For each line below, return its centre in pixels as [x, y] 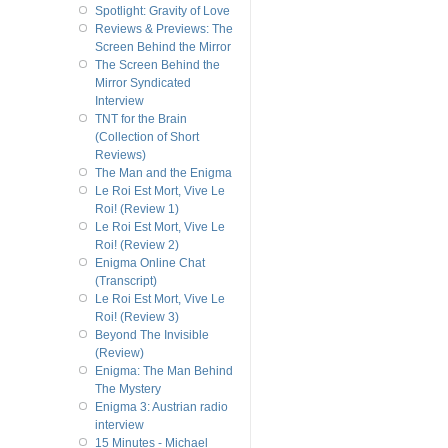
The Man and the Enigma [163, 172]
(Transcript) [125, 280]
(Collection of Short [146, 136]
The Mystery [127, 388]
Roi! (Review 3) [136, 316]
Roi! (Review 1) [136, 208]
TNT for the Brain [140, 118]
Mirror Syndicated [142, 82]
